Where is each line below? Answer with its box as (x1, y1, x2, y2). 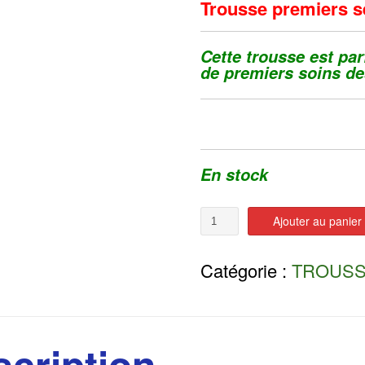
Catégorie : (200, 257, 292, 283)
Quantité (200, 206, 240, 222)
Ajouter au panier (273, 212, 363, 229)
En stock (200, 162, 268, 186)
